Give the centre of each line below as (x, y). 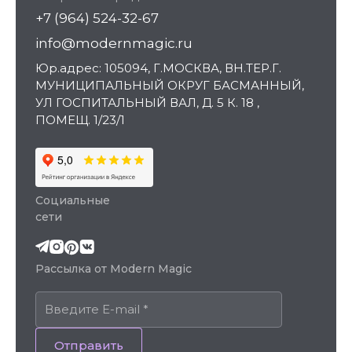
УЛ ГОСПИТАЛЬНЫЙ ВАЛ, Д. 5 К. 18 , (147, 103)
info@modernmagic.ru (114, 43)
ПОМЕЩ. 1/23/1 (80, 120)
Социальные (73, 200)
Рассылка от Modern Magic (114, 269)
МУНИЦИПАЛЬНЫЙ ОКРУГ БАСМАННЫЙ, (170, 85)
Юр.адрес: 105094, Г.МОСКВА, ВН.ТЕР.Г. (158, 68)
